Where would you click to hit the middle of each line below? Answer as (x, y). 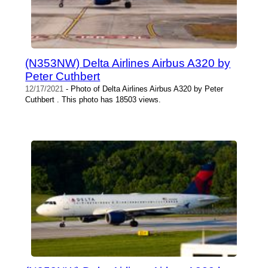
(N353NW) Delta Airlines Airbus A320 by (128, 63)
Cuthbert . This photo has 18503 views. (93, 100)
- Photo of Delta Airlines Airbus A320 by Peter (144, 89)
